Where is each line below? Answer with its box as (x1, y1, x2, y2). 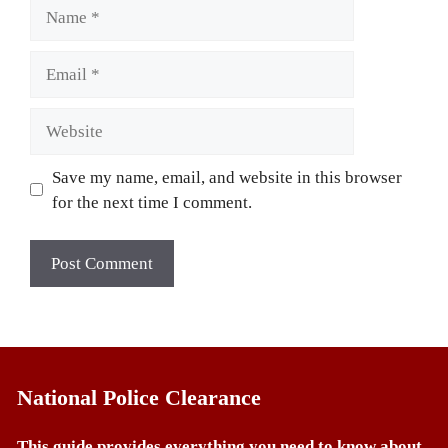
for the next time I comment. (51, 192, 252, 212)
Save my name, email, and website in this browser (51, 167, 402, 187)
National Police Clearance (17, 385, 261, 410)
